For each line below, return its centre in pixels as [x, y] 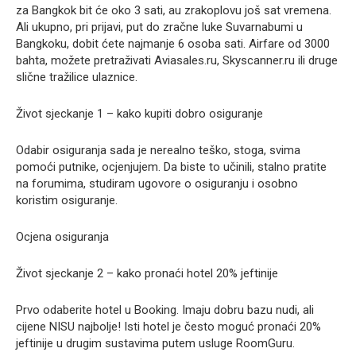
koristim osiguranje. [67, 201]
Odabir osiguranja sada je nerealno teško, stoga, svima [158, 151]
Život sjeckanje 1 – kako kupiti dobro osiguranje [139, 114]
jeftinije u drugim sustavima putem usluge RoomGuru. [155, 344]
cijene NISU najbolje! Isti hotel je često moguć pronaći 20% [168, 327]
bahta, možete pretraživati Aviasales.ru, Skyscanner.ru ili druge [177, 61]
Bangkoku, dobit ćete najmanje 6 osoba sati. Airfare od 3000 [173, 44]
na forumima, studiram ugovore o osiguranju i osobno [157, 184]
